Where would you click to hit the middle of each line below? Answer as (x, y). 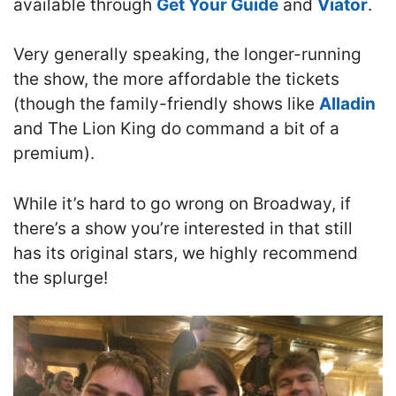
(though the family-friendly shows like (166, 104)
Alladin (347, 104)
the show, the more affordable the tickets (176, 80)
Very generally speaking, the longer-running (187, 55)
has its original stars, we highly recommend (186, 253)
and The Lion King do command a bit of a (176, 129)
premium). (54, 154)
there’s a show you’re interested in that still (183, 228)
